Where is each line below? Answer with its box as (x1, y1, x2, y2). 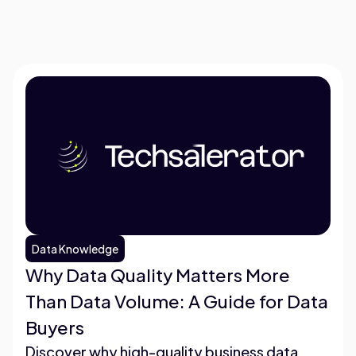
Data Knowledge (32, 241, 118, 256)
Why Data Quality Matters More (25, 263, 290, 286)
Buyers (25, 315, 84, 339)
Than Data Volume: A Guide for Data (25, 289, 328, 312)
